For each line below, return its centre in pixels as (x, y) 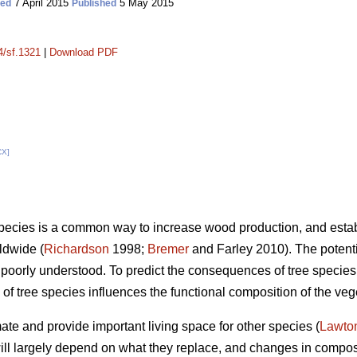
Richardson (76, 249)
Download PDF (84, 52)
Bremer (168, 249)
